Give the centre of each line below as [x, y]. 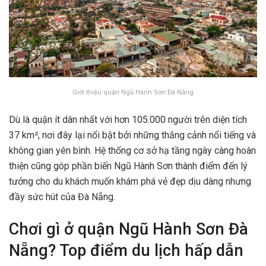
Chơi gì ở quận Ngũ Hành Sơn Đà [129, 229]
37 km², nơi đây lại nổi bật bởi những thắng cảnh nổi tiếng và [132, 135]
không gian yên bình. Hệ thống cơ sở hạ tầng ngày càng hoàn [132, 151]
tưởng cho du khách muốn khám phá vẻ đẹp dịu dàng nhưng [130, 182]
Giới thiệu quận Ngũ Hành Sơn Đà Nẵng [133, 93]
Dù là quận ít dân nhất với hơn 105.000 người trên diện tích [128, 120]
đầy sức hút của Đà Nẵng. [62, 197]
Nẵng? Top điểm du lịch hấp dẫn [126, 250]
